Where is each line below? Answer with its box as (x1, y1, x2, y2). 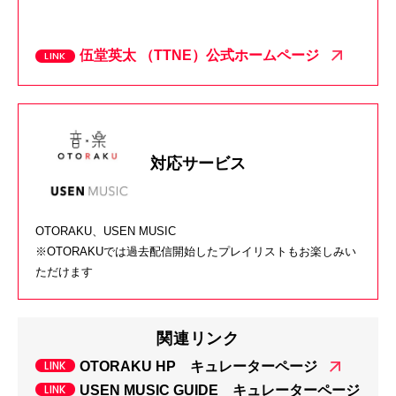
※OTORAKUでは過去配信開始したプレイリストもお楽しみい (35, 244, 356, 258)
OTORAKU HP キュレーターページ (80, 358, 317, 374)
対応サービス (150, 155, 246, 173)
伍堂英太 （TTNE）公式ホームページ (80, 47, 319, 63)
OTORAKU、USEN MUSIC (35, 224, 176, 238)
